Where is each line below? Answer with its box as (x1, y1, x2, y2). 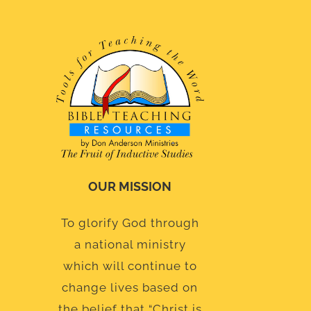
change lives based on (62, 280, 199, 295)
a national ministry (74, 237, 186, 252)
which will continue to (62, 259, 197, 274)
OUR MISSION (88, 179, 172, 194)
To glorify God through (60, 216, 199, 230)
